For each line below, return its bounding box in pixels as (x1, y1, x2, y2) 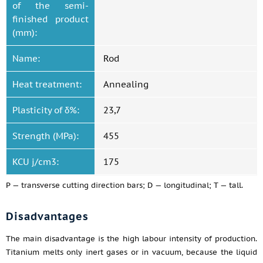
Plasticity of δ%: (12, 104, 79, 116)
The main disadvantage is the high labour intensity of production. (6, 234, 257, 244)
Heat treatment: (12, 79, 82, 90)
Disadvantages (6, 210, 89, 223)
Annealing (103, 79, 149, 90)
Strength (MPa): (12, 130, 79, 141)
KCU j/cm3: (12, 156, 59, 167)
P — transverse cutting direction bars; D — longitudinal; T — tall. (6, 180, 243, 190)
